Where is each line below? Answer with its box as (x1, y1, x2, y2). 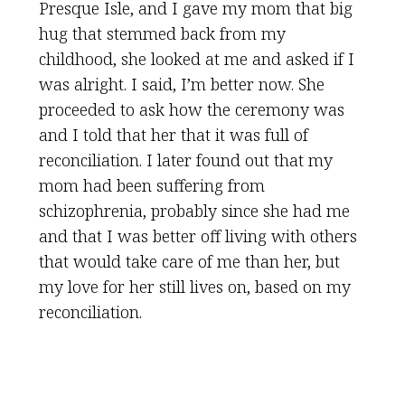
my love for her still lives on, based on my (38, 276, 351, 297)
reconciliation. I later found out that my (38, 149, 333, 171)
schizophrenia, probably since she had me (38, 200, 350, 221)
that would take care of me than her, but (38, 250, 340, 272)
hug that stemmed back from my (38, 23, 286, 44)
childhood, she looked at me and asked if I (38, 48, 354, 70)
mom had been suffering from (38, 174, 265, 196)
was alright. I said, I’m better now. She (38, 73, 325, 95)
